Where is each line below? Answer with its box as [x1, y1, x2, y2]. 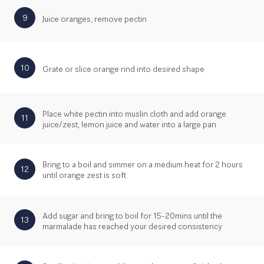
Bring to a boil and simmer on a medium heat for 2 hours [42, 159, 243, 170]
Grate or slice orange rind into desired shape [42, 63, 204, 74]
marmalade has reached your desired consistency [42, 220, 222, 232]
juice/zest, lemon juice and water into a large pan [42, 118, 216, 130]
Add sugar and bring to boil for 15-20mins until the [42, 210, 222, 221]
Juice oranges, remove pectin [42, 13, 147, 24]
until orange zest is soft [42, 170, 126, 181]
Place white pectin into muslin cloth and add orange [42, 108, 226, 119]
